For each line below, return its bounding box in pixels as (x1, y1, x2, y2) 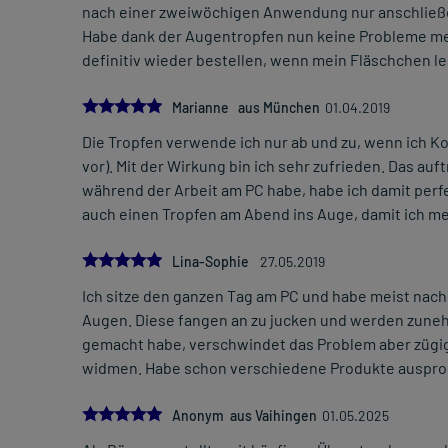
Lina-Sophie (172, 253, 255, 271)
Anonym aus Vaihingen (172, 407, 317, 425)
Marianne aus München (172, 99, 320, 117)
